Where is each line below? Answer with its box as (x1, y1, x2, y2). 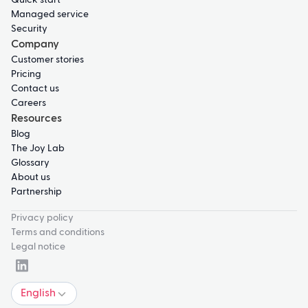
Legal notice (11, 242, 65, 252)
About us (11, 173, 50, 183)
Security (11, 24, 47, 34)
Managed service (11, 10, 89, 20)
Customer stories (11, 55, 84, 65)
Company (11, 39, 59, 51)
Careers (11, 98, 46, 109)
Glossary (11, 158, 49, 168)
